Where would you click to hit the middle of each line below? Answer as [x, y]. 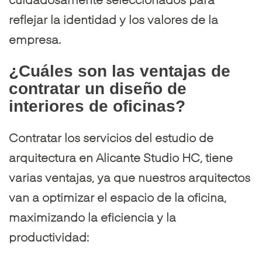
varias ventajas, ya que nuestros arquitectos [130, 179]
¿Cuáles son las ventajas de [120, 71]
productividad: [49, 239]
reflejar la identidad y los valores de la [113, 21]
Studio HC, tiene [187, 159]
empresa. [35, 41]
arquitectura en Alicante [75, 159]
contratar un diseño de [98, 89]
